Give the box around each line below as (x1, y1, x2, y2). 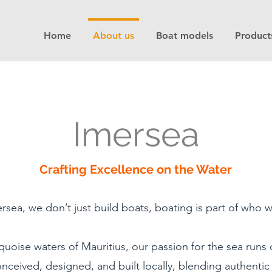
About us (93, 30, 134, 41)
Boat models (156, 30, 213, 41)
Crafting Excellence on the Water (39, 162, 232, 177)
